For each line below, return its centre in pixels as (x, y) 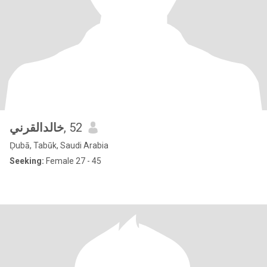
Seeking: (27, 161)
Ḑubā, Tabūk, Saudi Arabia (59, 145)
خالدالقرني (37, 128)
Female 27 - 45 (73, 161)
